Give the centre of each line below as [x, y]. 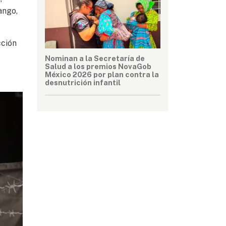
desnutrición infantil [83, 82]
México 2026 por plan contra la [102, 74]
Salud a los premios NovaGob [98, 66]
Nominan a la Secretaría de [95, 58]
